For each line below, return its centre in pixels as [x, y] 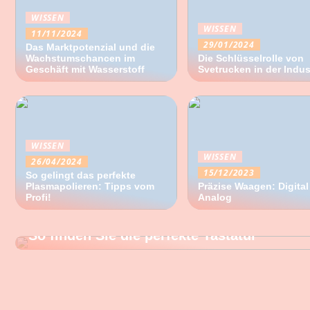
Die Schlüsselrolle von [250, 58]
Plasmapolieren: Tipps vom [90, 186]
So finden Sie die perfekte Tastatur [143, 235]
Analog [215, 197]
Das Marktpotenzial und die [90, 47]
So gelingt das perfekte [81, 175]
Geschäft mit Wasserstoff [85, 69]
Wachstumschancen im [80, 58]
